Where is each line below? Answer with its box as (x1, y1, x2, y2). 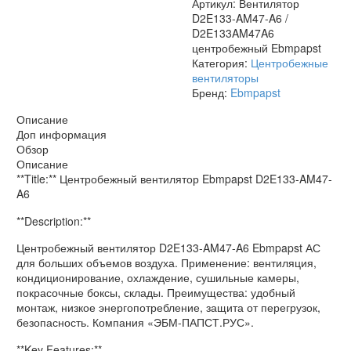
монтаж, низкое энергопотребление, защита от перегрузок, (16, 299, 320, 316)
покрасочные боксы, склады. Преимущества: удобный (16, 284, 295, 301)
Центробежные (251, 55, 328, 71)
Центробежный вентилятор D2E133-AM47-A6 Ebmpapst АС (16, 240, 320, 256)
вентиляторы (192, 70, 259, 86)
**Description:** (16, 212, 91, 229)
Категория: (192, 55, 251, 71)
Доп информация (16, 126, 107, 143)
